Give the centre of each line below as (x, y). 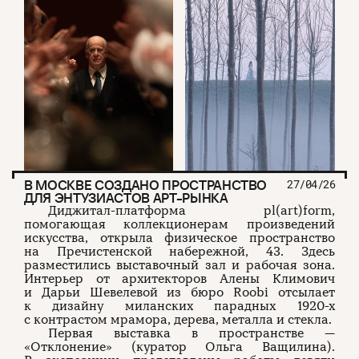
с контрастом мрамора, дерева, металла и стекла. (178, 319)
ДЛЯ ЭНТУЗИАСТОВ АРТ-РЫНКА (126, 198)
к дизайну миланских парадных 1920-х (179, 306)
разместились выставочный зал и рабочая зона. (179, 265)
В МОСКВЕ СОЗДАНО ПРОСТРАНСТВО (146, 185)
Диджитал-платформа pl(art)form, (192, 210)
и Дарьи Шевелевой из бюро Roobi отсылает (179, 292)
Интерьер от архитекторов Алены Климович (179, 278)
